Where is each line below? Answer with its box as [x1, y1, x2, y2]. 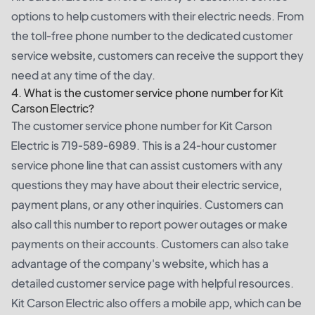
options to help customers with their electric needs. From [11, 8, 304, 23]
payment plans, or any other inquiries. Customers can [11, 196, 283, 212]
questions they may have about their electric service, [11, 176, 282, 192]
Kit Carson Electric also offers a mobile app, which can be [11, 295, 302, 310]
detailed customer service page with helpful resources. [11, 275, 294, 290]
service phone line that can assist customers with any [11, 157, 283, 172]
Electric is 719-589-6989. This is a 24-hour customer [11, 137, 276, 153]
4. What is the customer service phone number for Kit [11, 84, 283, 100]
